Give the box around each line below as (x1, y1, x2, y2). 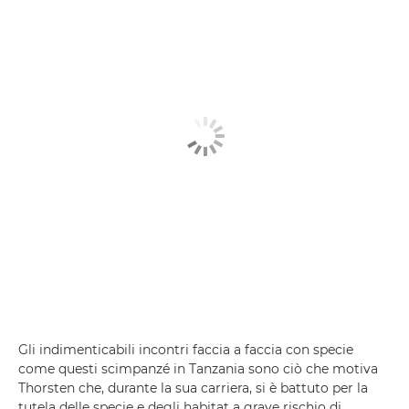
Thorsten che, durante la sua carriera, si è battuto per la (18, 379, 368, 396)
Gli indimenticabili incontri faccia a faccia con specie (18, 341, 353, 358)
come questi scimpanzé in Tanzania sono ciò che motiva (18, 360, 378, 377)
